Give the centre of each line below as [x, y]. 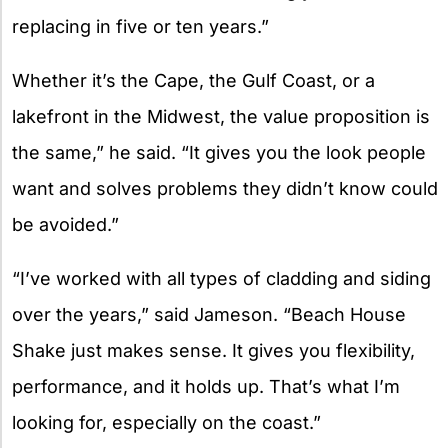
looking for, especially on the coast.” [166, 423]
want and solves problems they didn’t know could [225, 189]
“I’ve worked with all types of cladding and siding [221, 279]
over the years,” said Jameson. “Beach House [209, 315]
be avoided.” [65, 225]
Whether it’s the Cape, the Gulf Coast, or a [193, 81]
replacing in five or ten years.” [140, 27]
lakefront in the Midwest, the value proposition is [221, 117]
